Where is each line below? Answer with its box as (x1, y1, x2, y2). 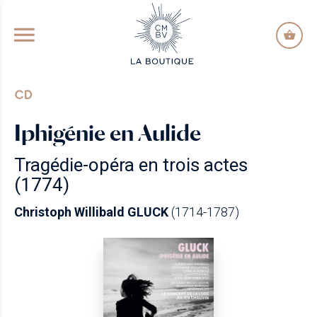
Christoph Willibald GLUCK (14, 204, 168, 219)
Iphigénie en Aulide (14, 119, 201, 146)
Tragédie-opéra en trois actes (14, 154, 248, 175)
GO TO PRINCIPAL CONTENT (83, 6, 232, 20)
